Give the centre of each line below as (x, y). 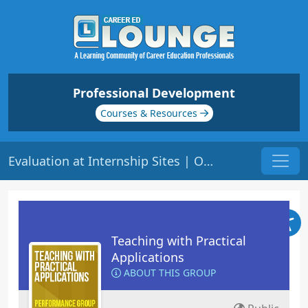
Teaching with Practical (179, 241)
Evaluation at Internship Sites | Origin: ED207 (208, 161)
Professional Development (154, 93)
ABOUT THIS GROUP (168, 273)
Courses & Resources (150, 113)
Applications (148, 257)
